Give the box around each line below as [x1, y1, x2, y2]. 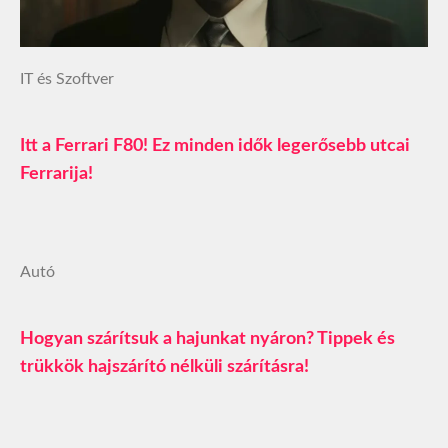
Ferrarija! [20, 164, 93, 183]
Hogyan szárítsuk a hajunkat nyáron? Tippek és [20, 329, 395, 348]
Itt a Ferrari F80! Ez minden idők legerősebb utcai [20, 136, 410, 155]
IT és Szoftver [20, 70, 114, 87]
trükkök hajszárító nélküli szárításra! [20, 357, 309, 376]
